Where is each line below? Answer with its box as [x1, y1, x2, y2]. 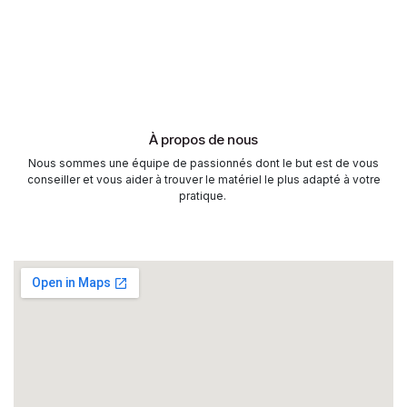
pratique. [178, 188, 229, 203]
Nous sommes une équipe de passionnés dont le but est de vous [28, 155, 379, 170]
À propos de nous [149, 130, 258, 148]
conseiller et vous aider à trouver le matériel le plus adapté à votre [26, 172, 381, 186]
